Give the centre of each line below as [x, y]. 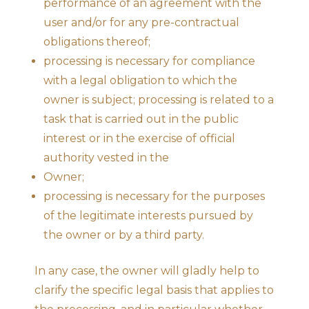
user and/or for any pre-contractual [141, 22]
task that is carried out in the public [141, 119]
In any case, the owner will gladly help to [147, 270]
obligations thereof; [97, 41]
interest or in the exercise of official [139, 138]
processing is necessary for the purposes [154, 196]
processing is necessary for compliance [149, 61]
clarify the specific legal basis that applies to [154, 290]
